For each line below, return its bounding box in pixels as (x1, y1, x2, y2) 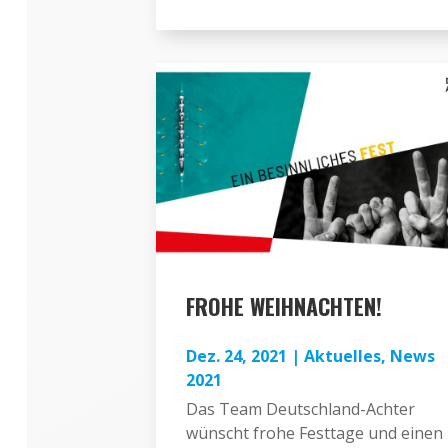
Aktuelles (303, 344, 381, 367)
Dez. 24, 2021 (185, 344, 287, 367)
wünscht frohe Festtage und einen (185, 421, 443, 444)
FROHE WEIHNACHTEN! (185, 289, 382, 322)
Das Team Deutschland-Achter (185, 397, 415, 420)
